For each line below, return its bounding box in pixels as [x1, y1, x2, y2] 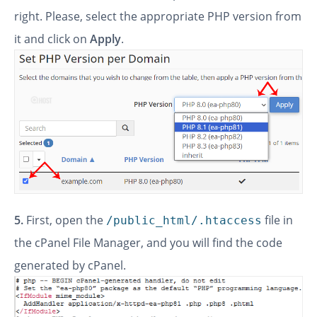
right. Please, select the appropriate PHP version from [14, 8, 301, 25]
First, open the [26, 212, 106, 229]
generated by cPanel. [14, 258, 126, 274]
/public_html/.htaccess [106, 214, 262, 228]
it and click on [14, 31, 90, 47]
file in [262, 212, 293, 229]
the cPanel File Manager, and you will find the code [14, 235, 282, 251]
